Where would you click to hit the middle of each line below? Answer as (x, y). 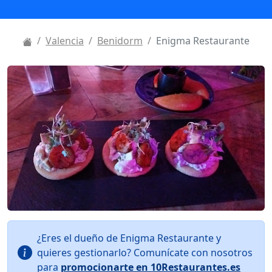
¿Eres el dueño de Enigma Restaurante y (129, 238)
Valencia (65, 41)
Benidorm (120, 41)
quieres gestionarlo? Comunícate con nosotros (145, 252)
